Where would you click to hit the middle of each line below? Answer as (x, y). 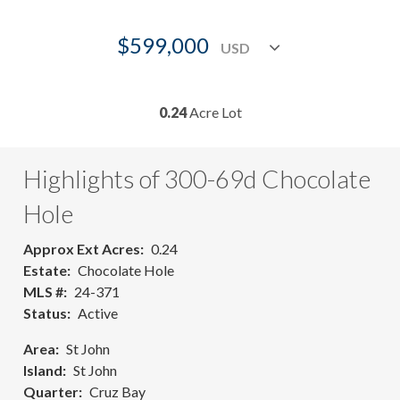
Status (45, 313)
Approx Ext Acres (82, 249)
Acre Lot (214, 112)
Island (43, 370)
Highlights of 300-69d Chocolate (197, 179)
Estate (45, 270)
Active (98, 313)
